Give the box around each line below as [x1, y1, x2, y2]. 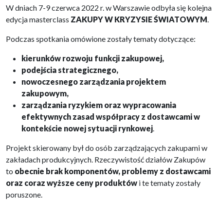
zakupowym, [21, 89, 69, 98]
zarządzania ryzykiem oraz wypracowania [21, 100, 176, 109]
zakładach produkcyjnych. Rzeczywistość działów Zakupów [6, 155, 205, 164]
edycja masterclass [6, 15, 71, 24]
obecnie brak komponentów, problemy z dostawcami [15, 166, 211, 176]
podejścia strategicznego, [21, 65, 118, 74]
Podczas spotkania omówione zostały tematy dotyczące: [6, 34, 196, 43]
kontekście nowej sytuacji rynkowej [21, 124, 153, 133]
